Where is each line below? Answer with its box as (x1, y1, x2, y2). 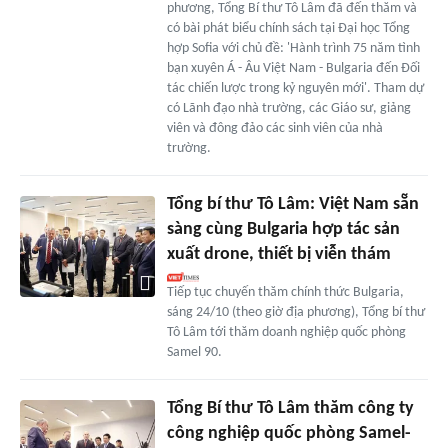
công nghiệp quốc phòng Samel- (166, 424, 411, 444)
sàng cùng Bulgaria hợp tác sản (166, 220, 400, 240)
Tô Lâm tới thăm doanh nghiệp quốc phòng (166, 325, 406, 341)
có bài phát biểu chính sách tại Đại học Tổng (166, 21, 410, 37)
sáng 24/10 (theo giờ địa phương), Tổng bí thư (166, 305, 425, 321)
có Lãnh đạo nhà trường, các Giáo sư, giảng (166, 101, 411, 117)
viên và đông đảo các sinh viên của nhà (166, 121, 383, 137)
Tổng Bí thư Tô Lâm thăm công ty (166, 399, 414, 419)
